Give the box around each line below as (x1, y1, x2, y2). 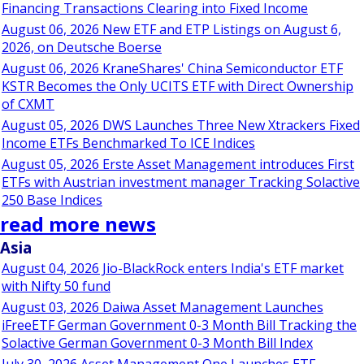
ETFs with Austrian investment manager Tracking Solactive (2, 173, 360, 191)
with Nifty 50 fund (2, 277, 110, 295)
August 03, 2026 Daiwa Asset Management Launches (2, 298, 323, 316)
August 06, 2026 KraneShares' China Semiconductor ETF (2, 59, 343, 77)
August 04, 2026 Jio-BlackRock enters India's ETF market (2, 259, 344, 277)
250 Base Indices (2, 191, 102, 209)
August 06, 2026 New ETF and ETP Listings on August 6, (2, 20, 341, 38)
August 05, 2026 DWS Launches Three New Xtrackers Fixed (2, 116, 360, 134)
